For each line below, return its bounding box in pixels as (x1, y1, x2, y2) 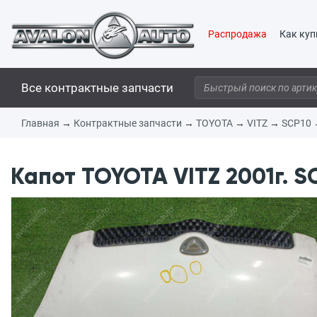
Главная (21, 117, 59, 129)
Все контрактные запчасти (21, 81, 173, 95)
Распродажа (208, 28, 267, 40)
